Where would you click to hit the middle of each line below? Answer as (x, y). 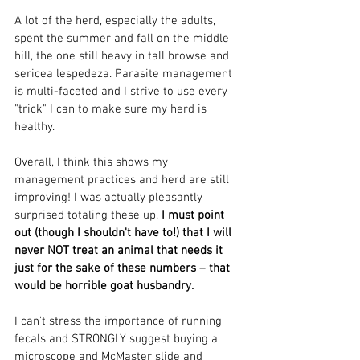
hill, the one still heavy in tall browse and (123, 56)
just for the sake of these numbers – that (124, 268)
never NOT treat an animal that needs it (120, 250)
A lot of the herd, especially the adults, (117, 20)
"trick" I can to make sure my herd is (112, 109)
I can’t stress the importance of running (120, 321)
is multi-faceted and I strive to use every (123, 91)
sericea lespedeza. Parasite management (125, 74)
